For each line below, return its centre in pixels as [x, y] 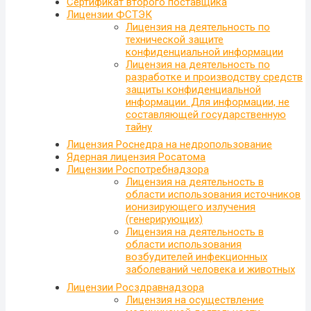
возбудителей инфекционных [196, 257]
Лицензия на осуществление [195, 300]
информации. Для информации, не [208, 102]
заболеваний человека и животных [210, 270]
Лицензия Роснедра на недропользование [169, 145]
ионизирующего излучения [191, 207]
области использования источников [213, 195]
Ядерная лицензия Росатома [136, 157]
